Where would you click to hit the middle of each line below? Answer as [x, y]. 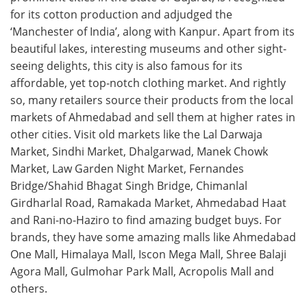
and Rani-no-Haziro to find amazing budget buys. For [146, 220]
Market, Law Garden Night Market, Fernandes [127, 169]
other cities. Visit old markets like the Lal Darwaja [136, 134]
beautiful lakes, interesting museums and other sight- [148, 49]
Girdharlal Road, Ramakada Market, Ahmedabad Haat [148, 203]
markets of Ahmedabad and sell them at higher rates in [153, 117]
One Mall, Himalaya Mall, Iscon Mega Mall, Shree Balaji [148, 254]
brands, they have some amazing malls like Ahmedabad [153, 237]
